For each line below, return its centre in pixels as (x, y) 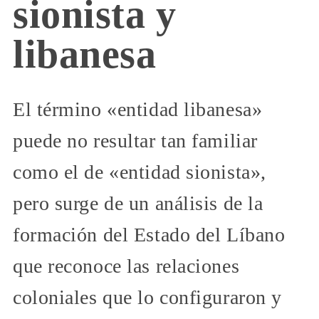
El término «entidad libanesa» (138, 109)
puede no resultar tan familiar (135, 140)
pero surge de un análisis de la (138, 203)
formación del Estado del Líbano (149, 234)
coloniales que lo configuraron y (147, 297)
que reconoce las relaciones (126, 266)
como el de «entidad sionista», (140, 172)
